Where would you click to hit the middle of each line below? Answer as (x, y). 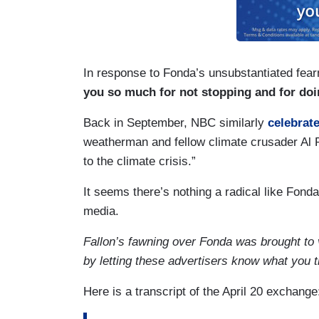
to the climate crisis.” (140, 162)
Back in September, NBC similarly (176, 123)
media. (101, 211)
